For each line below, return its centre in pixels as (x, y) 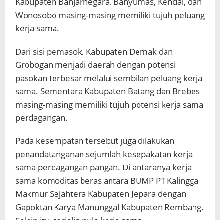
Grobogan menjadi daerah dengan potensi (96, 64)
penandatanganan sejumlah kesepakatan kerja (104, 154)
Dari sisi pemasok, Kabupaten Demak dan (94, 51)
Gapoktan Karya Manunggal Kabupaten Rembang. (110, 207)
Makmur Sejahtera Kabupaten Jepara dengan (101, 193)
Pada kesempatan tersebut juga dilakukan (95, 140)
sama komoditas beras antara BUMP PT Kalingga (107, 180)
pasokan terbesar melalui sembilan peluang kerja (109, 78)
